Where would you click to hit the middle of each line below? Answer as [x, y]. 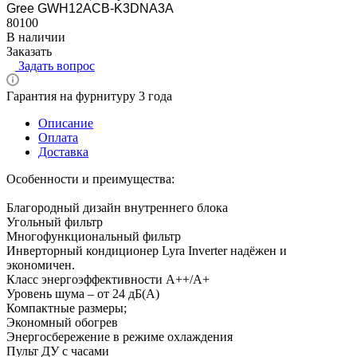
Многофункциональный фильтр [94, 236]
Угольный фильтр [55, 222]
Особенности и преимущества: [90, 178]
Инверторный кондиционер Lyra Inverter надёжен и [147, 250]
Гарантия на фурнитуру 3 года [89, 96]
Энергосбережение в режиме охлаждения [120, 336]
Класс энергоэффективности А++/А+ [108, 279]
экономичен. [41, 265]
